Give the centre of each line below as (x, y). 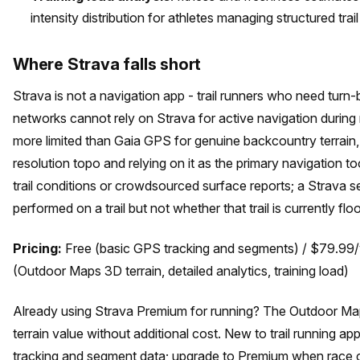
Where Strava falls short (107, 65)
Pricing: (37, 249)
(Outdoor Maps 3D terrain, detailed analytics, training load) (181, 271)
